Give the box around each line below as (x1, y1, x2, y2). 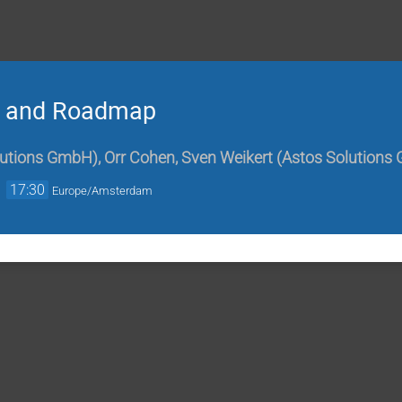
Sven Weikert (181, 149, 273, 168)
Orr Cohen (104, 149, 175, 168)
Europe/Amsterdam (52, 184, 153, 198)
